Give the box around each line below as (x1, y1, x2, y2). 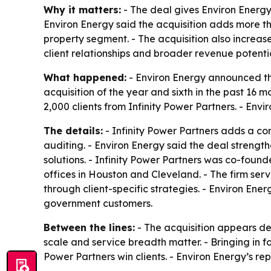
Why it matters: (44, 4, 121, 16)
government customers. (44, 197, 152, 210)
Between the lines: (44, 221, 135, 234)
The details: (44, 125, 103, 137)
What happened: (44, 71, 126, 84)
